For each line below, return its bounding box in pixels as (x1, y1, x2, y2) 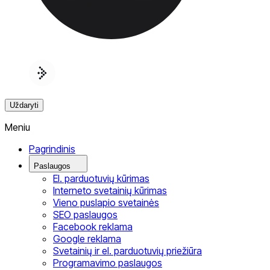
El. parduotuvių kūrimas (53, 172, 149, 185)
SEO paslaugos (53, 209, 118, 221)
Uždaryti (10, 101, 39, 110)
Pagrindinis (29, 143, 75, 155)
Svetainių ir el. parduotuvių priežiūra (53, 245, 202, 257)
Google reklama (53, 233, 121, 245)
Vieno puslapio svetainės (53, 196, 159, 209)
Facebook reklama (53, 221, 133, 233)
